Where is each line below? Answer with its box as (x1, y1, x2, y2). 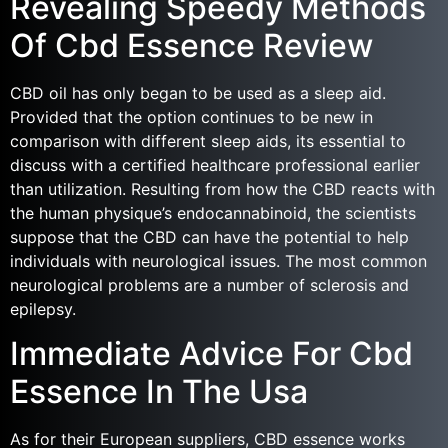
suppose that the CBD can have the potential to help (10, 226, 409, 247)
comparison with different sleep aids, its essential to (10, 130, 406, 151)
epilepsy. (10, 298, 76, 319)
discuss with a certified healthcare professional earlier (10, 154, 420, 175)
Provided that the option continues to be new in (10, 106, 373, 127)
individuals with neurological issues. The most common (10, 250, 427, 271)
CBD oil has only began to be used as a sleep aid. (10, 82, 386, 103)
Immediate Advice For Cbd (10, 334, 413, 374)
